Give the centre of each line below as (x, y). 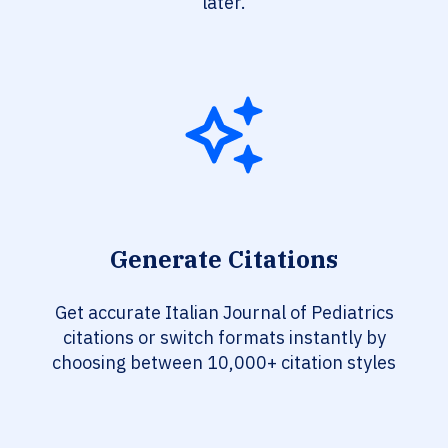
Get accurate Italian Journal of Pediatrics (224, 313)
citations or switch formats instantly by (224, 338)
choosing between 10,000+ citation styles (224, 363)
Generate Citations (224, 259)
